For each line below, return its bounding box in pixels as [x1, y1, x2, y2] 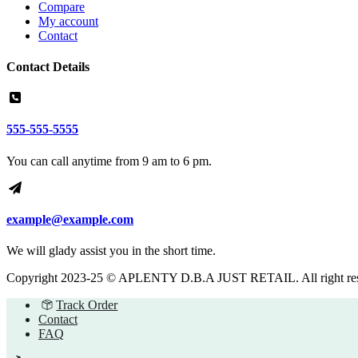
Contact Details [6, 59, 89, 74]
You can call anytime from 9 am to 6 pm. [6, 153, 212, 168]
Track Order [56, 298, 118, 312]
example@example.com [6, 212, 133, 226]
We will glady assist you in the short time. [6, 244, 216, 258]
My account [38, 14, 98, 28]
